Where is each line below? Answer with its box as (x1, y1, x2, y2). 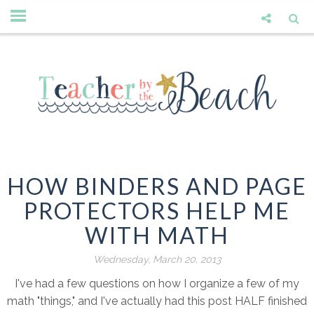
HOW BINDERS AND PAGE (7, 172, 307, 200)
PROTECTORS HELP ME (24, 197, 290, 225)
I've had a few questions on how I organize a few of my (15, 277, 299, 291)
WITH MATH (85, 221, 229, 250)
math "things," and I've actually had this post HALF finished (7, 294, 307, 308)
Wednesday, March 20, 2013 (93, 254, 221, 266)
